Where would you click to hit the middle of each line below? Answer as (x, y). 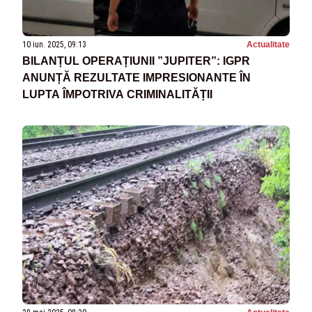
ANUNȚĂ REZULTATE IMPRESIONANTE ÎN (136, 78)
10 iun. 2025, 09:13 (54, 45)
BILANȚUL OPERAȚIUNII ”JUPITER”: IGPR (136, 61)
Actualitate (268, 45)
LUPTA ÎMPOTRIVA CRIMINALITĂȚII (117, 95)
